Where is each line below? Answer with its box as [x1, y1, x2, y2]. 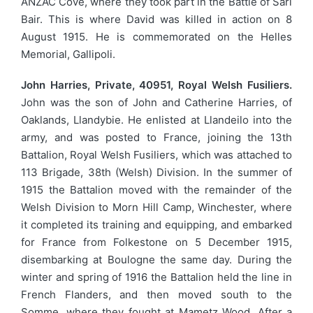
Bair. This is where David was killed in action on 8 [21, 13, 292, 26]
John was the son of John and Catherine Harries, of [21, 95, 292, 109]
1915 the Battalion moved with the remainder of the [21, 182, 292, 196]
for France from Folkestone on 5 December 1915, [21, 235, 292, 249]
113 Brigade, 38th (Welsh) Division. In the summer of [21, 165, 292, 179]
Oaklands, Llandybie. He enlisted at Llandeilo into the [21, 112, 292, 126]
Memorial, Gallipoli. [21, 48, 115, 61]
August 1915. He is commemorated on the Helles [21, 30, 292, 43]
